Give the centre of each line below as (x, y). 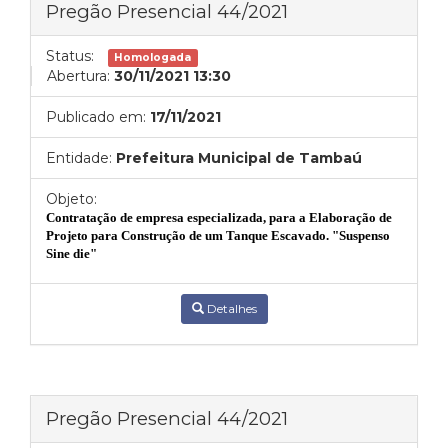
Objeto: (71, 199)
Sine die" (71, 253)
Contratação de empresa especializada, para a (177, 217)
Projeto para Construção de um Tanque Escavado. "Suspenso (218, 235)
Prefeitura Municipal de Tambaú (239, 158)
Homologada (153, 57)
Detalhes (230, 308)
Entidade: (79, 158)
